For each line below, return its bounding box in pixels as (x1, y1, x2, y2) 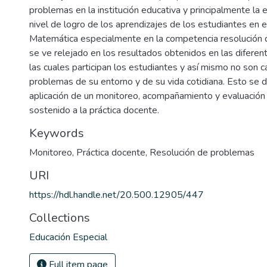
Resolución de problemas (150, 146, 254, 159)
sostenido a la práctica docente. (29, 104, 159, 117)
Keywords (29, 125, 84, 141)
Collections (29, 210, 90, 226)
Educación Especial (29, 231, 107, 244)
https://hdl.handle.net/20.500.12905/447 (29, 188, 204, 201)
